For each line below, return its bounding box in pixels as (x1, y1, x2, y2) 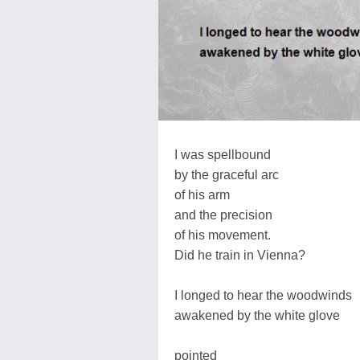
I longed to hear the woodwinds (174, 288, 352, 302)
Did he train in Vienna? (174, 247, 305, 262)
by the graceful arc (174, 167, 279, 182)
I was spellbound (174, 147, 271, 162)
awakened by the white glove (174, 308, 340, 322)
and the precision (174, 207, 272, 222)
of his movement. (174, 227, 271, 242)
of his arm (174, 187, 230, 202)
